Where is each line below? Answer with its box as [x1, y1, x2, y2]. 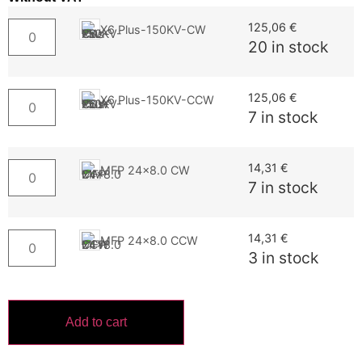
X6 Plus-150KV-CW [100, 22, 207, 36]
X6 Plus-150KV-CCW [100, 92, 215, 107]
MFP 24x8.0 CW [100, 162, 191, 177]
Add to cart [65, 315, 127, 330]
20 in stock [248, 37, 328, 57]
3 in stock [248, 248, 318, 268]
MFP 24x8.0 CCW [100, 233, 199, 247]
